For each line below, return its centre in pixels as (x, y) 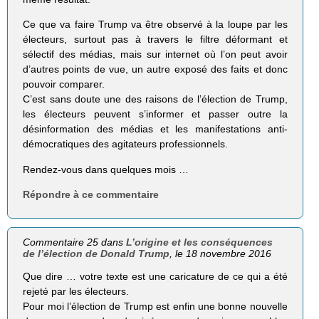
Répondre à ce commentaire (91, 194)
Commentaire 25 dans (75, 242)
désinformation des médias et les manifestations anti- (155, 129)
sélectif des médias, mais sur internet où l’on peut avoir (155, 54)
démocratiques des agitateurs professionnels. (126, 144)
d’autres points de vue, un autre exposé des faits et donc (155, 69)
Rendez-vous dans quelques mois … (106, 169)
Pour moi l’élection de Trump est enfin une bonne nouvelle (155, 306)
